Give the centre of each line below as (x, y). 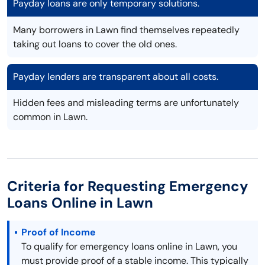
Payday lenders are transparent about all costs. (116, 77)
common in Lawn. (50, 117)
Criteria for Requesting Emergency (128, 186)
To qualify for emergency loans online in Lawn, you (129, 247)
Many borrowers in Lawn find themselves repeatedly (126, 30)
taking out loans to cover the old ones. (95, 44)
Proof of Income (59, 232)
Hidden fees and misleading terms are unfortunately (126, 103)
